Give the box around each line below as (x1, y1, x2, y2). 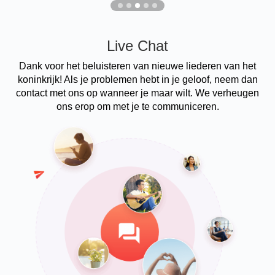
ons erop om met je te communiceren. (56, 101, 219, 112)
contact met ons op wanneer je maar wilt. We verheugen (16, 87, 259, 98)
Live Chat (107, 37, 168, 54)
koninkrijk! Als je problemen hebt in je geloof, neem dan (17, 74, 258, 85)
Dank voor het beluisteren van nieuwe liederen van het (19, 60, 256, 71)
